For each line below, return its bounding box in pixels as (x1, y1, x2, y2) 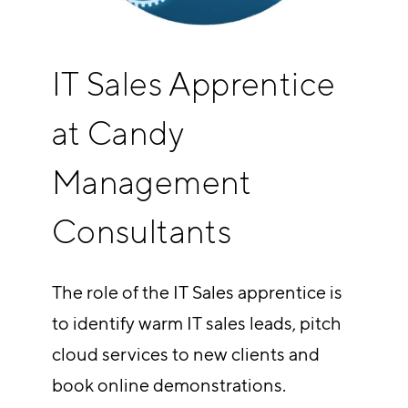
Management (51, 162, 252, 202)
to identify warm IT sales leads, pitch (51, 311, 342, 333)
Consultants (51, 211, 232, 251)
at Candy (51, 113, 185, 153)
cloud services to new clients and (51, 342, 320, 364)
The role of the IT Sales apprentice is (51, 280, 342, 302)
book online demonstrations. (51, 373, 286, 395)
